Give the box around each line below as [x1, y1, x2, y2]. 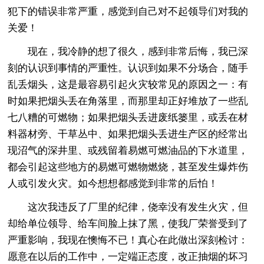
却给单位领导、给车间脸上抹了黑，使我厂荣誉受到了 [8, 217, 249, 229]
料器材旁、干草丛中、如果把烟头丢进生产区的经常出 [8, 128, 249, 140]
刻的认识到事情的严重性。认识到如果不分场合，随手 [8, 62, 249, 74]
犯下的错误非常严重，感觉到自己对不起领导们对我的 [8, 5, 249, 17]
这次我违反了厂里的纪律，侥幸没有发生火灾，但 [8, 201, 249, 213]
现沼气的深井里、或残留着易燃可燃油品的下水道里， [8, 144, 249, 156]
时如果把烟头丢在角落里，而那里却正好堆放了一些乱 [8, 95, 249, 107]
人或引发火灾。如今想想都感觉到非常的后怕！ [8, 177, 219, 189]
